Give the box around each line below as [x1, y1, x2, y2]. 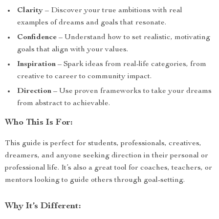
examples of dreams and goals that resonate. [17, 19, 166, 27]
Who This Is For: [5, 118, 73, 127]
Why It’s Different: [5, 202, 81, 211]
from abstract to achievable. [17, 100, 110, 108]
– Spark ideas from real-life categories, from [56, 61, 206, 68]
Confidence [17, 34, 57, 42]
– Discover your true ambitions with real [43, 7, 182, 15]
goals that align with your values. [17, 46, 128, 54]
